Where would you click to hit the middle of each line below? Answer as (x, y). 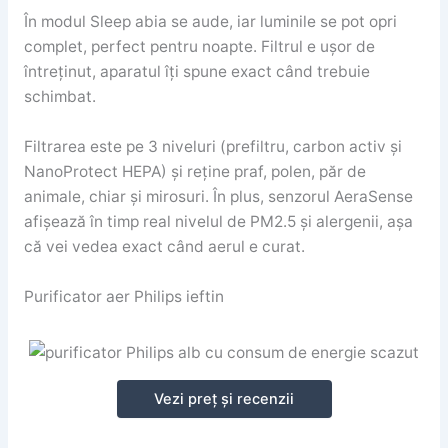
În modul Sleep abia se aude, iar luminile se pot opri (210, 21)
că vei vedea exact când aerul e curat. (164, 246)
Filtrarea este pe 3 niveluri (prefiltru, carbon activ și (212, 146)
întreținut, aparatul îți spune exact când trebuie (196, 71)
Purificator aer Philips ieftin (123, 296)
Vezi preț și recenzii (224, 399)
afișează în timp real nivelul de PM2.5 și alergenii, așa (218, 221)
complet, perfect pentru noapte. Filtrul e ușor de (199, 46)
